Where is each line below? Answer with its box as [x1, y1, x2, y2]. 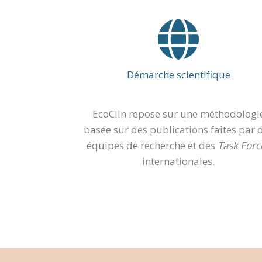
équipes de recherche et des [86, 139, 215, 153]
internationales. [142, 154, 215, 168]
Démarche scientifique [126, 68, 230, 82]
